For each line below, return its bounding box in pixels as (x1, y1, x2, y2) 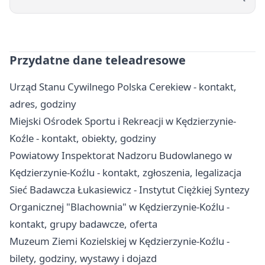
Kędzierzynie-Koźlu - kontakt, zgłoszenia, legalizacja (9, 166, 241, 180)
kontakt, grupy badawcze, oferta (9, 217, 157, 231)
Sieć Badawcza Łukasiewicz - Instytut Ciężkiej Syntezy (9, 183, 250, 197)
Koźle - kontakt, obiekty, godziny (9, 131, 156, 146)
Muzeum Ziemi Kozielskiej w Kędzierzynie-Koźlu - (9, 234, 230, 248)
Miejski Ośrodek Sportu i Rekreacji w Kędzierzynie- (9, 114, 236, 128)
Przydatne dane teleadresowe (9, 52, 186, 69)
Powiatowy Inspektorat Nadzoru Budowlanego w (9, 148, 232, 163)
